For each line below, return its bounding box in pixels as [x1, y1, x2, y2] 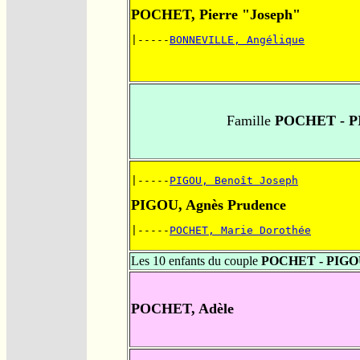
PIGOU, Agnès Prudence [131, 197, 286, 214]
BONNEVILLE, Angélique [170, 34, 305, 47]
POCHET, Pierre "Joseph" [131, 6, 301, 23]
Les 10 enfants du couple [131, 254, 261, 268]
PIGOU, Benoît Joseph [170, 174, 298, 187]
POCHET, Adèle [131, 301, 234, 317]
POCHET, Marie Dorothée [170, 224, 311, 237]
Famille [226, 112, 271, 129]
